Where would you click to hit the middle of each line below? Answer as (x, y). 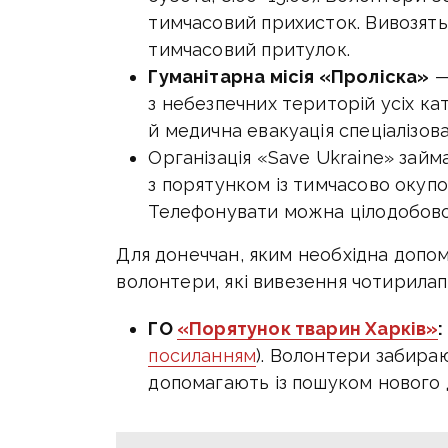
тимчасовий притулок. (249, 50)
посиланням (202, 356)
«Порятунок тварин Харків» (307, 329)
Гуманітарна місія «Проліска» (289, 77)
